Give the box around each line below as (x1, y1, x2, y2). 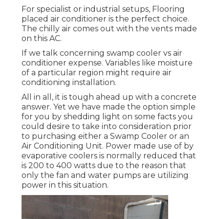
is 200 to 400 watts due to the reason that (22, 161, 186, 171)
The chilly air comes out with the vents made (22, 24, 197, 34)
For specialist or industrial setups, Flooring (22, 4, 185, 14)
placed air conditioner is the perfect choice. (22, 14, 189, 24)
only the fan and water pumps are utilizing (22, 171, 189, 180)
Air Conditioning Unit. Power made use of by (22, 141, 194, 151)
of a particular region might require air (22, 68, 172, 78)
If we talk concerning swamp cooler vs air (22, 48, 182, 58)
